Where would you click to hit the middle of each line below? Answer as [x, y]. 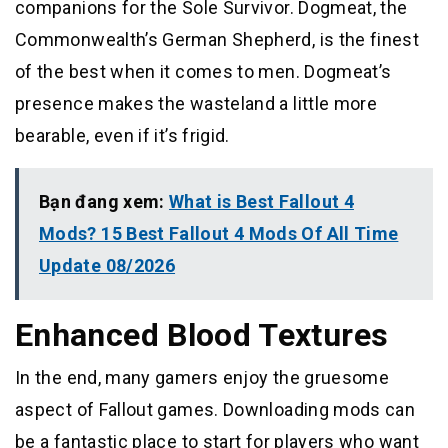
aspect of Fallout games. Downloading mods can [215, 410]
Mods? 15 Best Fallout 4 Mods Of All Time [219, 234]
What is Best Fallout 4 [261, 202]
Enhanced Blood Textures [202, 335]
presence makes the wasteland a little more [196, 104]
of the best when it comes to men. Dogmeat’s [203, 72]
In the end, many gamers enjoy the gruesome [202, 378]
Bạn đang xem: [104, 202]
